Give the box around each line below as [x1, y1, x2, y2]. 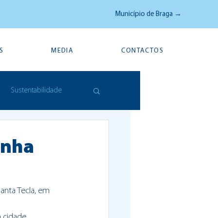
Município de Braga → [115, 11, 182, 18]
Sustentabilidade [11, 87, 62, 94]
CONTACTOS [121, 47, 163, 54]
